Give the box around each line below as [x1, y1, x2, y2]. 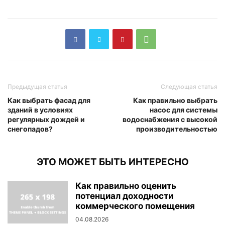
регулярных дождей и [8, 115, 85, 124]
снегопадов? [8, 125, 53, 134]
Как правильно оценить [75, 181, 176, 191]
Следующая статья [161, 83, 217, 91]
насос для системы [150, 105, 217, 115]
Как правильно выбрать [133, 96, 217, 105]
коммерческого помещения [75, 201, 195, 211]
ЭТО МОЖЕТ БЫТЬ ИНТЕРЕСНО [36, 156, 189, 168]
